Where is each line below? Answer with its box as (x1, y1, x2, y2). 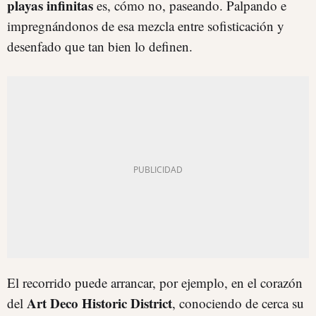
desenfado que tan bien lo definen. (7, 37, 193, 55)
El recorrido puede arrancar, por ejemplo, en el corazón (7, 273, 303, 291)
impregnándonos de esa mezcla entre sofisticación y (7, 16, 284, 35)
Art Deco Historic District (27, 293, 172, 312)
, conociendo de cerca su (172, 293, 304, 312)
